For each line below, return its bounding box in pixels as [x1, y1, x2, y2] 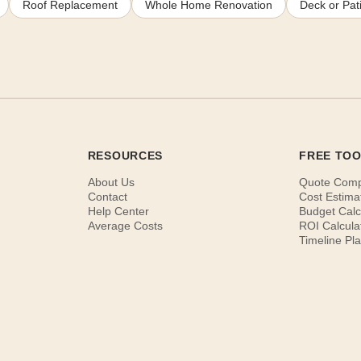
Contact [87, 189, 127, 203]
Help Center [87, 204, 149, 218]
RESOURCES [87, 148, 164, 162]
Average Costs [87, 218, 163, 232]
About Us [87, 175, 135, 189]
